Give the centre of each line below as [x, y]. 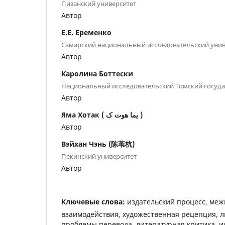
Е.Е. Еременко [86, 33]
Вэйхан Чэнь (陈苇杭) [98, 144]
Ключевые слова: [94, 202]
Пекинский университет [99, 156]
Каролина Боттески [97, 74]
